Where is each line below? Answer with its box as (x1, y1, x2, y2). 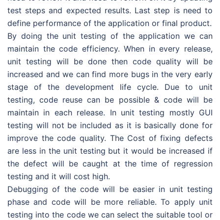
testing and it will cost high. (7, 171, 110, 181)
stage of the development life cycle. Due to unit (7, 82, 213, 92)
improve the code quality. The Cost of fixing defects (7, 133, 213, 143)
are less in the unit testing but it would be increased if (7, 146, 213, 156)
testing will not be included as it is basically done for (7, 120, 213, 130)
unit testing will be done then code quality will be (7, 56, 213, 66)
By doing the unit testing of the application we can (7, 31, 213, 41)
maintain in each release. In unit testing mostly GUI (7, 108, 213, 117)
